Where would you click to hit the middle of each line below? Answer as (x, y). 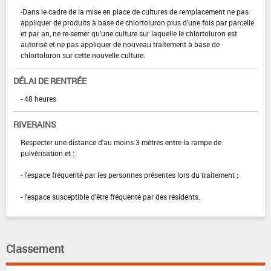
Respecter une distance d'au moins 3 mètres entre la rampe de (121, 142)
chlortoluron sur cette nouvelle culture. (83, 55)
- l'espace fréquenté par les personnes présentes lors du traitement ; (129, 175)
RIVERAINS (35, 124)
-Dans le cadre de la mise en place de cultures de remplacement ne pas (135, 11)
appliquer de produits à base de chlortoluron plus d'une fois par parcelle (137, 22)
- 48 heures (38, 98)
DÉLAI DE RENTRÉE (50, 80)
